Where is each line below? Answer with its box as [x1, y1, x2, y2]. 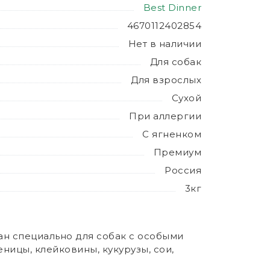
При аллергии [129, 110, 201, 122]
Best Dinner [143, 2, 201, 13]
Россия [165, 165, 201, 176]
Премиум [153, 146, 201, 158]
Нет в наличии [128, 38, 201, 49]
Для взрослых [131, 74, 201, 86]
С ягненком [142, 128, 201, 140]
